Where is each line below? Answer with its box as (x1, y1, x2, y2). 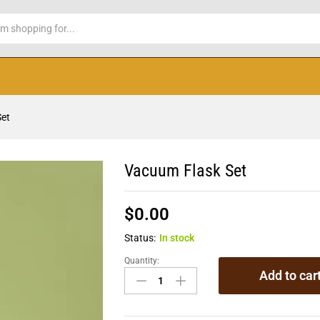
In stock (159, 232, 195, 244)
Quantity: (124, 256, 160, 266)
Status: (124, 232, 156, 244)
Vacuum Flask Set (124, 161, 247, 181)
